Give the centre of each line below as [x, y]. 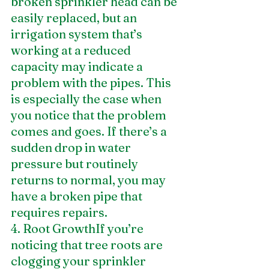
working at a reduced [72, 50]
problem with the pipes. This [92, 82]
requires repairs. [59, 212]
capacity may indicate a [78, 66]
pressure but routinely [76, 163]
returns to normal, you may [89, 180]
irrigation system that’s [78, 34]
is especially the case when [87, 98]
